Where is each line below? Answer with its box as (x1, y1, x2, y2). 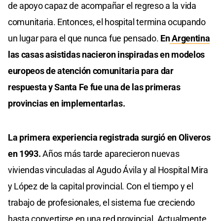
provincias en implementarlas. (8, 98, 125, 109)
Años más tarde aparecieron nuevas (42, 148, 180, 159)
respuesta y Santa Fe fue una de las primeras (8, 82, 181, 93)
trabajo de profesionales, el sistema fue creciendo (8, 197, 195, 208)
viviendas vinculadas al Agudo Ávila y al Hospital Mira (8, 165, 208, 176)
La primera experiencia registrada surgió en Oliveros (8, 132, 211, 143)
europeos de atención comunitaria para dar (8, 66, 174, 76)
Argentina (170, 33, 210, 44)
